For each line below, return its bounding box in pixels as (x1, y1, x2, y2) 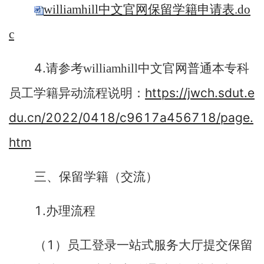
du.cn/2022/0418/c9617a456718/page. (9, 110, 253, 125)
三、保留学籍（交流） (34, 170, 158, 184)
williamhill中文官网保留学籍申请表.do (44, 2, 250, 16)
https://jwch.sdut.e (145, 85, 255, 100)
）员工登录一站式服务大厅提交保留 (55, 238, 253, 252)
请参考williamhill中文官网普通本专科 (46, 61, 249, 75)
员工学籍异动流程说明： (9, 86, 145, 100)
